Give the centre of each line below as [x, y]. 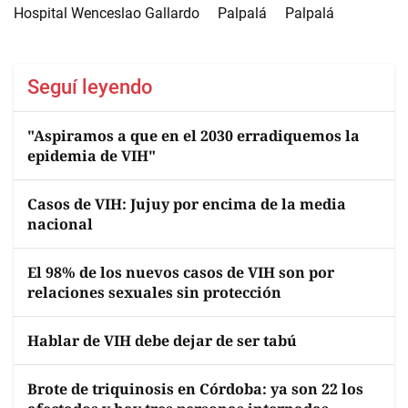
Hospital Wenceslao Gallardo [107, 13]
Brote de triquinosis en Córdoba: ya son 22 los [195, 388]
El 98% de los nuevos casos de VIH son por [181, 272]
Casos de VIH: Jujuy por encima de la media [187, 204]
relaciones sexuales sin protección [154, 292]
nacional [60, 224]
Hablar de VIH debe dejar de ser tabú [162, 340]
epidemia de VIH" [92, 155]
